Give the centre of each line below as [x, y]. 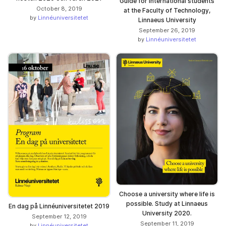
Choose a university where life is [167, 194]
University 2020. [167, 213]
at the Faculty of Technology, [167, 11]
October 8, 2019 [59, 9]
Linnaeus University [167, 20]
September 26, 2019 [167, 31]
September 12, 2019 [59, 217]
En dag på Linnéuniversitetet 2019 [59, 206]
